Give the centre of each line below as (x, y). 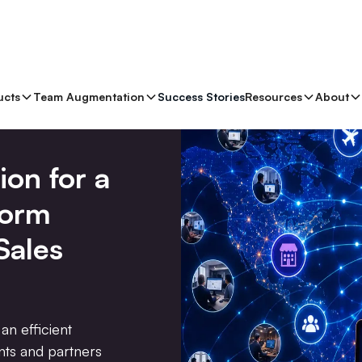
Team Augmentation (89, 97)
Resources (274, 97)
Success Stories (201, 97)
